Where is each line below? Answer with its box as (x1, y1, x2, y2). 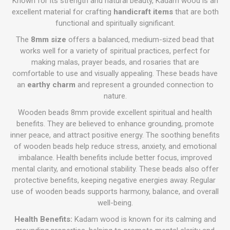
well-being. (97, 198, 133, 207)
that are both (172, 7, 219, 16)
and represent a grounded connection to (75, 80, 214, 89)
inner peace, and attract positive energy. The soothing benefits (10, 130, 220, 140)
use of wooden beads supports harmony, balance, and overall (11, 187, 219, 196)
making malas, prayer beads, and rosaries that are (31, 57, 199, 67)
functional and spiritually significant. (55, 18, 175, 28)
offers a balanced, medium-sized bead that (66, 35, 214, 44)
